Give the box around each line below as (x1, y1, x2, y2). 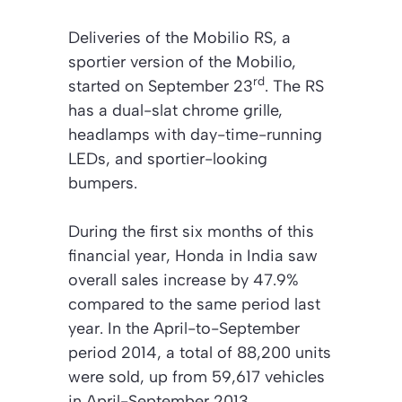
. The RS (265, 76, 324, 97)
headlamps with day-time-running (68, 125, 322, 145)
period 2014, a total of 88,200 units (68, 343, 331, 363)
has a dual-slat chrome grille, (68, 100, 283, 121)
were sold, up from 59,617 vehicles (68, 367, 325, 388)
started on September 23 (68, 76, 253, 97)
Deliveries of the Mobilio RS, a (68, 28, 291, 48)
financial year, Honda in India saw (68, 246, 318, 267)
